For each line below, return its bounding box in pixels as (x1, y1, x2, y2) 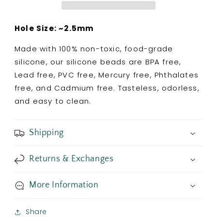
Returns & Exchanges (29, 154, 114, 164)
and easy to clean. (15, 96, 92, 107)
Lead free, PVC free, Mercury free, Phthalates (15, 70, 199, 80)
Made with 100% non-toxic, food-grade (15, 44, 173, 54)
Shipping (29, 128, 64, 138)
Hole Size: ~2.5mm (15, 23, 94, 34)
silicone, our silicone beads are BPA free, (15, 57, 182, 67)
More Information (29, 180, 99, 190)
